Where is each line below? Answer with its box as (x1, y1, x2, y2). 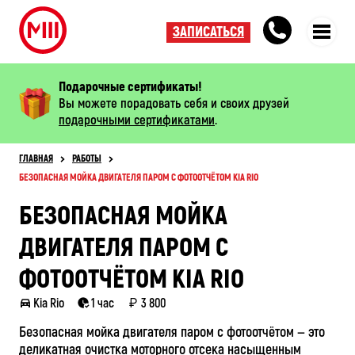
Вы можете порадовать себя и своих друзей (59, 95, 289, 112)
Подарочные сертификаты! (59, 78, 202, 95)
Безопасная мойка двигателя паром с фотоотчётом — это (19, 323, 325, 342)
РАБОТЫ (72, 153, 101, 165)
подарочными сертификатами (59, 112, 215, 128)
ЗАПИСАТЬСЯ (173, 23, 244, 41)
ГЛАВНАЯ (19, 153, 53, 165)
